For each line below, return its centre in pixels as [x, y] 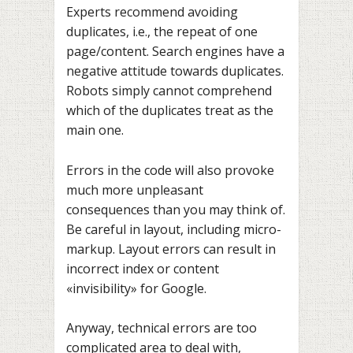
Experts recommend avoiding [152, 12]
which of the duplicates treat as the [170, 111]
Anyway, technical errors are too [162, 328]
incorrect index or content [143, 268]
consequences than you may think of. [176, 209]
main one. [95, 130]
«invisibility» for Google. [136, 288]
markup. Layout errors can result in [171, 249]
